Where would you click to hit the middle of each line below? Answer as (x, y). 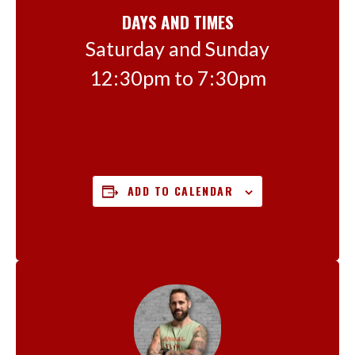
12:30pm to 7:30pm (177, 77)
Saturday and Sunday (177, 48)
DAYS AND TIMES (177, 21)
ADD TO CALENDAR (180, 191)
